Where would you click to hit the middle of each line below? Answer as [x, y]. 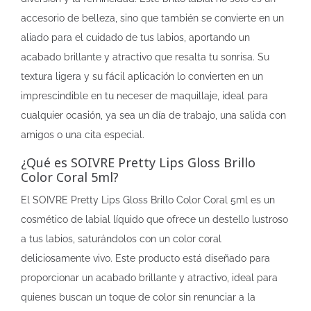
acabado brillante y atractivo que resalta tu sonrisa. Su [145, 57]
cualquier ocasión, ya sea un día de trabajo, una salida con [153, 115]
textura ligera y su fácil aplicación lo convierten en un [142, 76]
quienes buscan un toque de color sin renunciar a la [138, 297]
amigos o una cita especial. [83, 135]
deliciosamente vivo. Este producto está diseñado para [145, 258]
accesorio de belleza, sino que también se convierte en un [152, 18]
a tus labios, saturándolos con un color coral [121, 239]
